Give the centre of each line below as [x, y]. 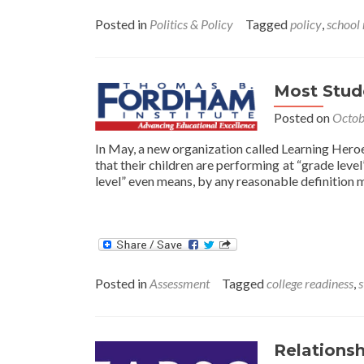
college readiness [310, 283]
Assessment [180, 283]
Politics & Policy [191, 24]
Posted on [303, 117]
